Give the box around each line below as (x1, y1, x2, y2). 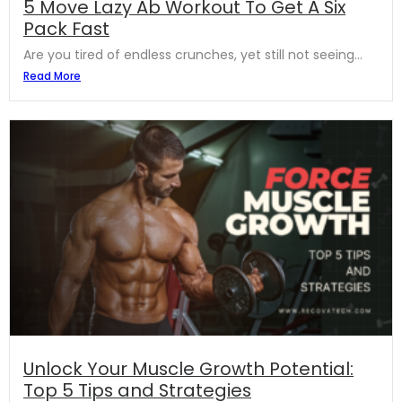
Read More (23, 67, 81, 83)
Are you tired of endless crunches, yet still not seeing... (23, 45, 363, 64)
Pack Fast (23, 15, 109, 41)
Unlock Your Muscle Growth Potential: (23, 355, 354, 381)
